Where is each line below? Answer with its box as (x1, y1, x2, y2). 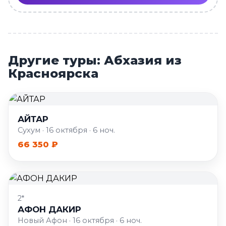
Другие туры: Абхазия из (8, 53, 182, 68)
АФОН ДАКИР (17, 204, 81, 214)
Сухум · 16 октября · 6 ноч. (17, 126, 115, 135)
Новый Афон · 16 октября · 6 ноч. (17, 216, 142, 225)
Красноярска (8, 66, 98, 81)
